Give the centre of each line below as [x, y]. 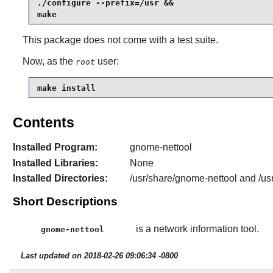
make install [66, 88]
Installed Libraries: [55, 163]
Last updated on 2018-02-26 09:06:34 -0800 [99, 255]
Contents [43, 123]
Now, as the [49, 62]
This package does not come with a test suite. [120, 40]
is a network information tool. [197, 229]
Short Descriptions [65, 202]
